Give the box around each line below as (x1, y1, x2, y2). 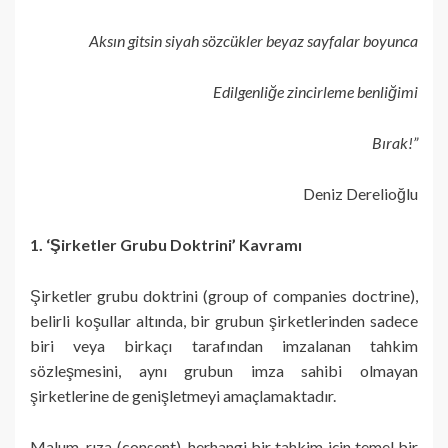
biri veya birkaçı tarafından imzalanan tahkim (30, 335, 418, 355)
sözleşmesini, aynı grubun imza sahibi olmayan (30, 360, 418, 380)
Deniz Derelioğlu (303, 183, 418, 203)
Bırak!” (372, 132, 418, 152)
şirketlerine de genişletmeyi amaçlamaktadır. (30, 385, 336, 405)
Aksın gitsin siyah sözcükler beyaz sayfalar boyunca (89, 30, 418, 50)
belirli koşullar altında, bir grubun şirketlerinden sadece (30, 310, 418, 330)
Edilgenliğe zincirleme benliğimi (213, 81, 418, 101)
